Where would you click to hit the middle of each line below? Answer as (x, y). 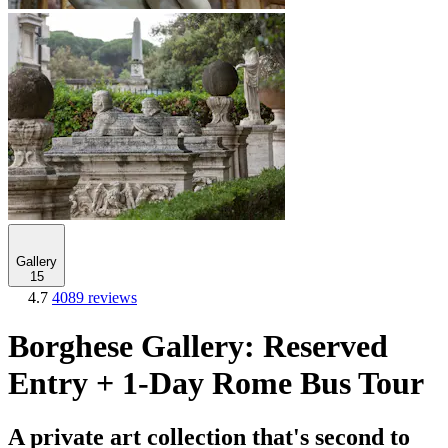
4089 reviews (94, 297)
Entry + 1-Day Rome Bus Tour (216, 383)
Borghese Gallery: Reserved (198, 346)
